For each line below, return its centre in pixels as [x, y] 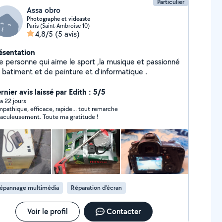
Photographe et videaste [59, 19]
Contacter [123, 211]
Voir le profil [47, 211]
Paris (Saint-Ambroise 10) [58, 26]
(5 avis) [68, 34]
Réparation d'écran [97, 188]
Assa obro [44, 10]
